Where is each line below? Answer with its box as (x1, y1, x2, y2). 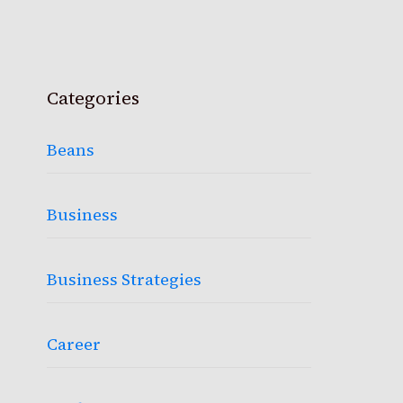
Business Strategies (47, 268, 202, 291)
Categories (47, 85, 140, 111)
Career (47, 333, 102, 355)
